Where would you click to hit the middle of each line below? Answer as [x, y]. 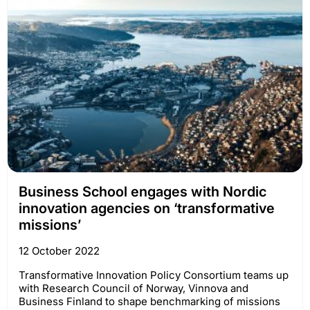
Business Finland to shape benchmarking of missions [149, 301]
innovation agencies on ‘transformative [147, 208]
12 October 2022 [59, 250]
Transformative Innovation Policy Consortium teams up [154, 275]
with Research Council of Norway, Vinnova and [134, 288]
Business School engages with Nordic [143, 191]
